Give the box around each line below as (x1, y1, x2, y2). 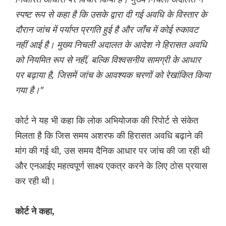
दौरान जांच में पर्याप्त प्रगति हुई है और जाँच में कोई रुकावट (15, 23, 198, 36)
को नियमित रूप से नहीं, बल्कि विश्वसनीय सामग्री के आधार (15, 53, 201, 66)
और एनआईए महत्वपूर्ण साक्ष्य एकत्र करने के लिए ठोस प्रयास (15, 159, 207, 172)
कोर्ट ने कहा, (15, 206, 54, 217)
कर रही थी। (15, 175, 55, 187)
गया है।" (15, 84, 43, 96)
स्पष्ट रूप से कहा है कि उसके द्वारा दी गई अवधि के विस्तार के (15, 8, 207, 21)
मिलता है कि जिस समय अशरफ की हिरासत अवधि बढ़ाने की (15, 129, 203, 142)
